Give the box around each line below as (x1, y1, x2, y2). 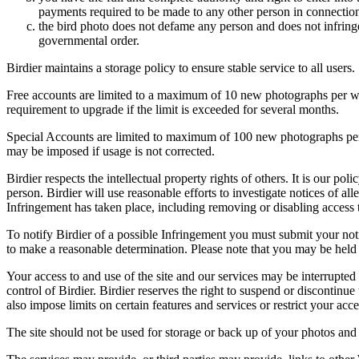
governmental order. (38, 33, 139, 47)
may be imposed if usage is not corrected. (6, 143, 215, 158)
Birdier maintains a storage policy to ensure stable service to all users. (6, 60, 355, 75)
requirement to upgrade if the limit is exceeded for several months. (6, 102, 339, 116)
